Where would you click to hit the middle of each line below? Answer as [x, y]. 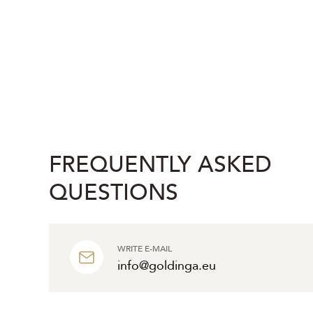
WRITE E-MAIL [145, 249]
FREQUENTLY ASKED [160, 165]
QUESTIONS [114, 193]
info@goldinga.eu [167, 266]
